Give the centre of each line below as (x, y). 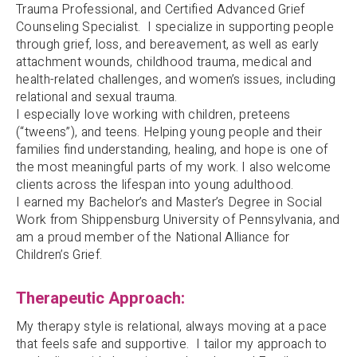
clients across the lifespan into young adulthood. (155, 185)
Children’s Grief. (59, 255)
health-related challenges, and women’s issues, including (176, 80)
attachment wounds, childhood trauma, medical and (164, 63)
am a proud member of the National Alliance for (153, 238)
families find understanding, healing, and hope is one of (172, 150)
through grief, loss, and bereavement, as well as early (168, 45)
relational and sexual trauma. (97, 98)
